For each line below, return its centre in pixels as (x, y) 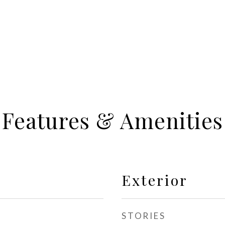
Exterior (155, 180)
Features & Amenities (113, 120)
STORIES (144, 216)
